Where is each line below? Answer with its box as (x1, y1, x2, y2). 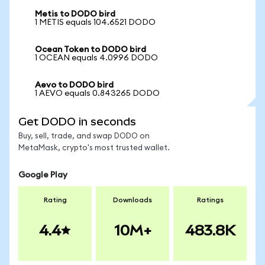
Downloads (113, 196, 152, 203)
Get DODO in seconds (18, 115, 136, 128)
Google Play (18, 171, 67, 179)
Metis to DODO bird (35, 10, 115, 18)
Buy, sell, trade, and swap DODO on (18, 132, 150, 140)
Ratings (196, 196, 224, 203)
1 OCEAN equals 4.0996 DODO (35, 54, 158, 62)
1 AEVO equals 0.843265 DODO (35, 89, 160, 98)
